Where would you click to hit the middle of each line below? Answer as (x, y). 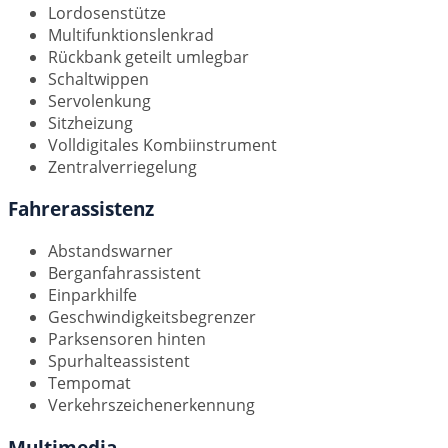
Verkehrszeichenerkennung (151, 405)
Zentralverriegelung (122, 166)
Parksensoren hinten (127, 339)
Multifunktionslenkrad (131, 34)
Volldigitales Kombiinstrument (162, 144)
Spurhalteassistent (119, 361)
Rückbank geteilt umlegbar (148, 56)
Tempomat (89, 383)
